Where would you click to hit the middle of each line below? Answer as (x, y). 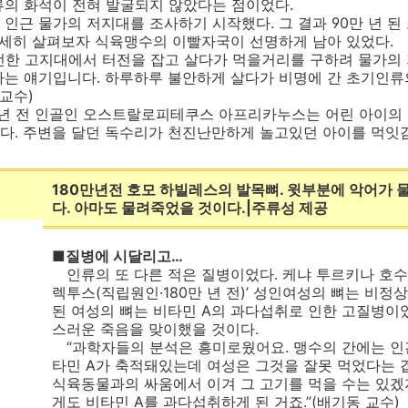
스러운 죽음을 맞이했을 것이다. (155, 329)
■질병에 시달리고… (117, 256)
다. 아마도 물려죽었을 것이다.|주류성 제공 (190, 208)
